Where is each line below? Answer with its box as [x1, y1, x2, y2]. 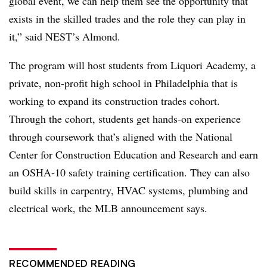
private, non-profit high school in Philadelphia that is [9, 75, 238, 90]
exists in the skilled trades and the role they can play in [9, 11, 246, 26]
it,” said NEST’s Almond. [9, 29, 124, 44]
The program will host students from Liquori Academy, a [9, 57, 256, 72]
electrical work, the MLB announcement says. [9, 200, 215, 215]
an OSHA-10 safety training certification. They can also [9, 164, 250, 179]
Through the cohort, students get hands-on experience [9, 111, 241, 126]
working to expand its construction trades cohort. [9, 93, 220, 108]
